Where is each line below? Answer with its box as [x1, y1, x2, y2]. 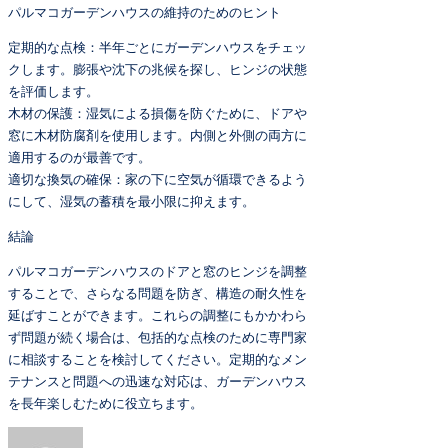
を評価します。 [8, 83, 99, 100]
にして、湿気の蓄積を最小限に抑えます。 [8, 193, 255, 210]
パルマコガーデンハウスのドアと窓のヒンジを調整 [8, 262, 307, 279]
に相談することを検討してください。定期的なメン [8, 350, 307, 367]
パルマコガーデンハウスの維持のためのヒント [8, 4, 281, 21]
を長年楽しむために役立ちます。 [8, 394, 203, 411]
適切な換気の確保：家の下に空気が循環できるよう [8, 171, 307, 188]
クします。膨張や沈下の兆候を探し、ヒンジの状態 [8, 61, 307, 78]
